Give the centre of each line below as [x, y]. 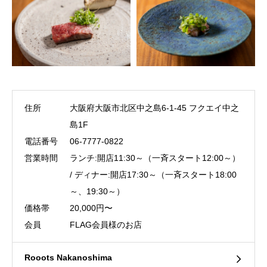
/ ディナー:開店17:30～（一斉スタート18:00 [153, 174]
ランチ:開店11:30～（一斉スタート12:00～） [155, 158]
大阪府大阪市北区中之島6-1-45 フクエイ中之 [154, 108]
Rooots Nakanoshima [68, 257]
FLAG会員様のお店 [106, 224]
